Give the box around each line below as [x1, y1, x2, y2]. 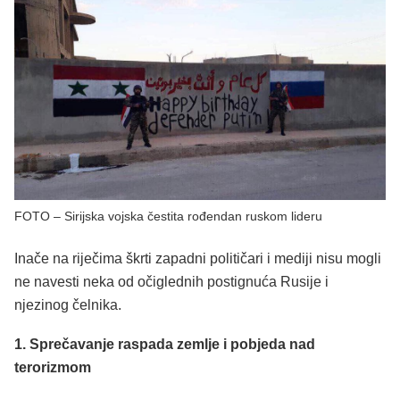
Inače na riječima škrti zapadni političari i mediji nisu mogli [14, 251, 381, 267]
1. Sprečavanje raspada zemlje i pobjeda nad [14, 336, 315, 352]
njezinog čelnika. [14, 297, 121, 313]
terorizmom [14, 359, 91, 375]
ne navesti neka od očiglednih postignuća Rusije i [14, 274, 329, 290]
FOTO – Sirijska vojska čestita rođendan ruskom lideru [14, 210, 322, 224]
